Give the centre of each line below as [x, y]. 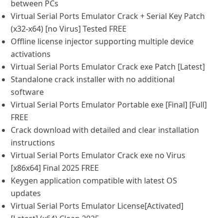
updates [26, 193]
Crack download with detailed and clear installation [105, 130]
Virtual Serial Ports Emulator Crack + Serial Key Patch [108, 16]
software [27, 92]
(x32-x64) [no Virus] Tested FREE [69, 29]
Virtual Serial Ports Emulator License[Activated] [97, 206]
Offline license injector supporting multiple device [102, 41]
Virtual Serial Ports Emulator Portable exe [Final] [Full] [109, 105]
